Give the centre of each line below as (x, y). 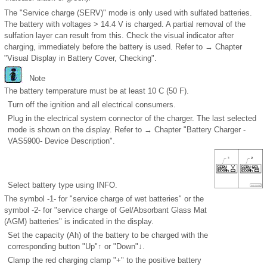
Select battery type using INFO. (63, 185)
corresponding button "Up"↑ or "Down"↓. (76, 247)
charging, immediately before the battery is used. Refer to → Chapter (123, 47)
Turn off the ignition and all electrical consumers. (92, 105)
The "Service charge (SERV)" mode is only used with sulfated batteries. (128, 13)
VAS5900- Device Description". (61, 141)
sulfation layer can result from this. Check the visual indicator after (119, 36)
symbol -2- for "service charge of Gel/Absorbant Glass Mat (105, 210)
